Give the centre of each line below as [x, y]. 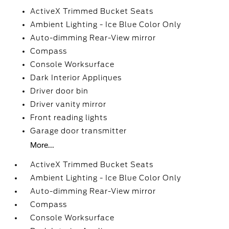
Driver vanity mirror [68, 104]
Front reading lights [69, 118]
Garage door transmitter [79, 131]
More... [42, 145]
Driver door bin [60, 91]
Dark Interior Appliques [76, 78]
